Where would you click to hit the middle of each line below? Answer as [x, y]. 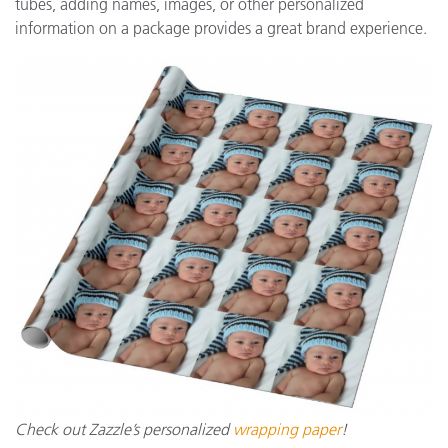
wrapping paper [287, 428]
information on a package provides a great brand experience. [221, 28]
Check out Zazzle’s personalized [124, 428]
